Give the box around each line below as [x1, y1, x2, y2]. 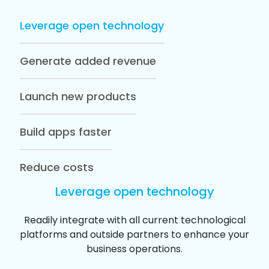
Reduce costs [19, 160, 94, 175]
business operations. [86, 242, 183, 256]
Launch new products [86, 89, 136, 104]
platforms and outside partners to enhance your [20, 228, 249, 241]
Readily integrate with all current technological [23, 213, 246, 227]
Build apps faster [78, 124, 112, 139]
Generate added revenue [112, 53, 156, 68]
